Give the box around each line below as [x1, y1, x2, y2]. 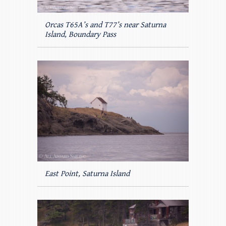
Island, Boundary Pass [45, 29, 116, 39]
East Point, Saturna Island [45, 168, 130, 179]
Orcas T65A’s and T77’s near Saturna [45, 20, 166, 30]
